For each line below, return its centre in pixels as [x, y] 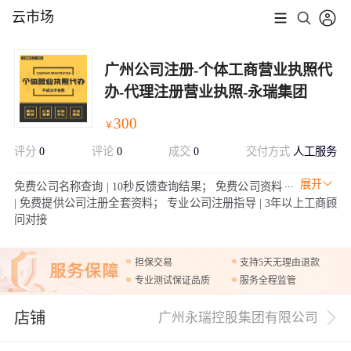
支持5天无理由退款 [280, 262]
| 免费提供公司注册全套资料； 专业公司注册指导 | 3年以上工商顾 [175, 203]
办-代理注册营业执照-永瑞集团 [205, 92]
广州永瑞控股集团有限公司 [239, 318]
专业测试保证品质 [173, 281]
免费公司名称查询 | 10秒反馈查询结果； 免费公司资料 [148, 186]
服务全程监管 [268, 281]
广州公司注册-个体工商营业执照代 [218, 70]
